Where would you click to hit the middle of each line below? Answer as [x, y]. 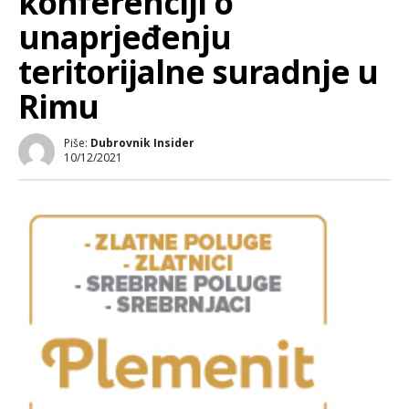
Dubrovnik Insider [142, 143]
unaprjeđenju [125, 37]
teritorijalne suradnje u [198, 72]
